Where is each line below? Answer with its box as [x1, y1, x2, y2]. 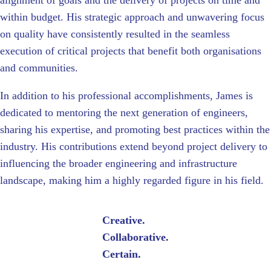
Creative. [102, 214, 145, 226]
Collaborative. [102, 231, 169, 243]
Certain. [102, 248, 141, 260]
